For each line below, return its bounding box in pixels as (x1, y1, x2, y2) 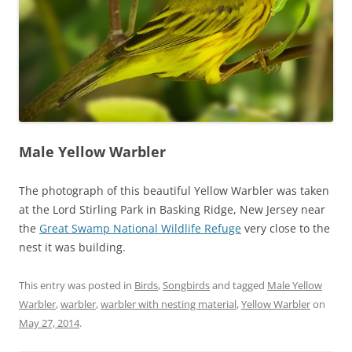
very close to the (241, 220, 330, 236)
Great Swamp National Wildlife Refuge (39, 220, 241, 236)
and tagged (210, 277, 267, 292)
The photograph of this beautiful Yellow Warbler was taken (19, 182, 329, 198)
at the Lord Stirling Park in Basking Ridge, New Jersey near (19, 201, 325, 217)
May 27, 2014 (19, 315, 79, 330)
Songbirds (163, 277, 210, 292)
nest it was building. (19, 239, 126, 255)
